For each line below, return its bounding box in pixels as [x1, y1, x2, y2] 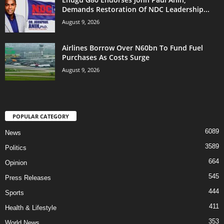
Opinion [5, 158, 27, 166]
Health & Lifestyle [5, 203, 56, 211]
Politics [5, 143, 26, 151]
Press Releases [5, 173, 51, 181]
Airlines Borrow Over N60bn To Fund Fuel [62, 42, 203, 52]
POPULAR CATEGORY [12, 112, 69, 120]
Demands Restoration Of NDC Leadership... [62, 4, 209, 14]
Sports [5, 188, 24, 196]
